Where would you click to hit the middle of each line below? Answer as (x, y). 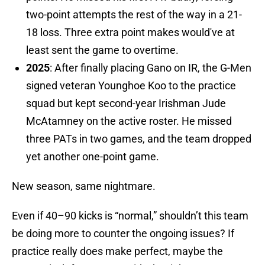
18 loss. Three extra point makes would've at (130, 33)
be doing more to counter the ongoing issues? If (123, 234)
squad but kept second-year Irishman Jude (126, 104)
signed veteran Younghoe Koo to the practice (131, 86)
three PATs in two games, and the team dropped (139, 139)
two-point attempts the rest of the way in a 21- (134, 15)
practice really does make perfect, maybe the (117, 251)
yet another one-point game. (93, 157)
